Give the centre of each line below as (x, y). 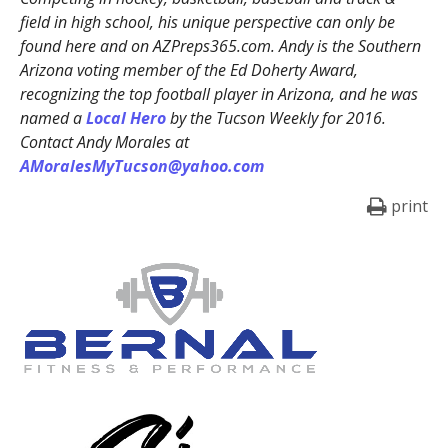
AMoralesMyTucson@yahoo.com (141, 165)
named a (52, 117)
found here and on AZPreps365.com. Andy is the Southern (220, 45)
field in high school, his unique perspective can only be (207, 21)
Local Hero (125, 117)
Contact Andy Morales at (104, 141)
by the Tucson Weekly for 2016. (275, 117)
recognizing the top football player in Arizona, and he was (218, 93)
